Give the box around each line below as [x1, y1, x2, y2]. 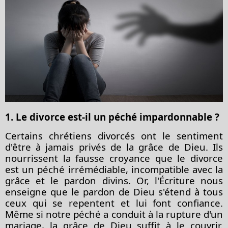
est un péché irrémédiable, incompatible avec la [5, 162, 223, 176]
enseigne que [5, 185, 71, 198]
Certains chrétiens [5, 129, 92, 142]
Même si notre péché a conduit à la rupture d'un [5, 207, 223, 220]
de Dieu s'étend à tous [115, 185, 223, 198]
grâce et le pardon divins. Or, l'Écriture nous [5, 174, 223, 187]
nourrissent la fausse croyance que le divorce [5, 151, 223, 164]
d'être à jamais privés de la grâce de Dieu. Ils [5, 140, 223, 153]
